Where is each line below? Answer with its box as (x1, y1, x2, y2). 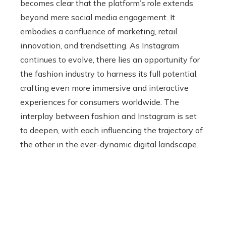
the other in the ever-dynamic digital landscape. (20, 139, 198, 149)
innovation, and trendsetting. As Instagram (20, 40, 179, 50)
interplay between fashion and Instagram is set (20, 111, 197, 121)
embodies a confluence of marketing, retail (20, 26, 177, 36)
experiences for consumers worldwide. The (20, 97, 179, 107)
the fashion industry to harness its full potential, (20, 69, 198, 79)
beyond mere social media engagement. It (20, 12, 175, 22)
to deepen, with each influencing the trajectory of (20, 125, 203, 135)
